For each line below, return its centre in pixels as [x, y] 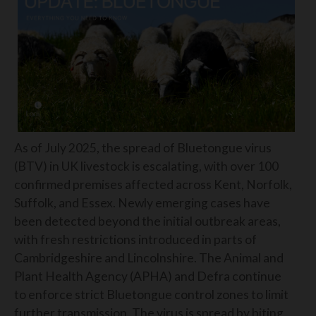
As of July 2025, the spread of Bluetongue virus [143, 148]
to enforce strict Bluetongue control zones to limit [151, 295]
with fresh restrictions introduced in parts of [135, 240]
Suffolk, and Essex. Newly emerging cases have [142, 203]
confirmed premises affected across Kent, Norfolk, [153, 185]
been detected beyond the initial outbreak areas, [147, 221]
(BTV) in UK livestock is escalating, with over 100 [146, 166]
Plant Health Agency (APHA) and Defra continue [148, 276]
